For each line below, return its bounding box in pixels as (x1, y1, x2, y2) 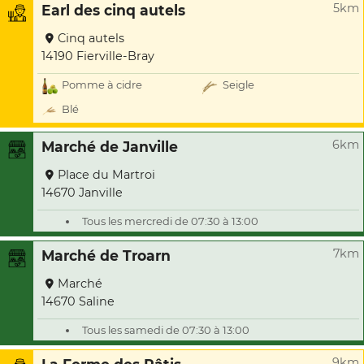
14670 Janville (41, 185, 123, 200)
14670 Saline (41, 294, 115, 309)
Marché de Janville (41, 138, 178, 155)
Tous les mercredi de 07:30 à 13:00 (82, 214, 258, 227)
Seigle (223, 78, 254, 92)
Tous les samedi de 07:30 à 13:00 (82, 323, 249, 336)
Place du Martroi (58, 167, 155, 182)
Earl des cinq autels (41, 2, 185, 19)
